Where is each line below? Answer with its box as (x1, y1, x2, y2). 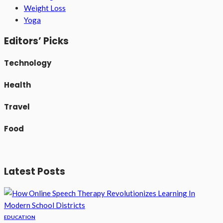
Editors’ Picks (4, 34, 69, 48)
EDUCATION (4, 214, 35, 221)
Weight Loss (24, 3, 66, 13)
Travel (4, 101, 30, 112)
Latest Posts (4, 165, 65, 179)
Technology (4, 57, 51, 68)
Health (4, 79, 31, 90)
